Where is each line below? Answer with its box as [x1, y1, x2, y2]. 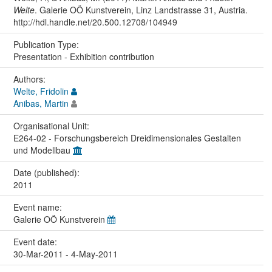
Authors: [13, 73, 48, 86]
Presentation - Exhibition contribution [13, 50, 154, 63]
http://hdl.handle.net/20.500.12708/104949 [13, 16, 177, 29]
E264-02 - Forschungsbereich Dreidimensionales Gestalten [13, 132, 241, 144]
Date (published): [13, 166, 82, 179]
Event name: [13, 201, 64, 214]
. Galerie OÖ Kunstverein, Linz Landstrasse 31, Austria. [34, 4, 248, 16]
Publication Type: [13, 38, 81, 51]
